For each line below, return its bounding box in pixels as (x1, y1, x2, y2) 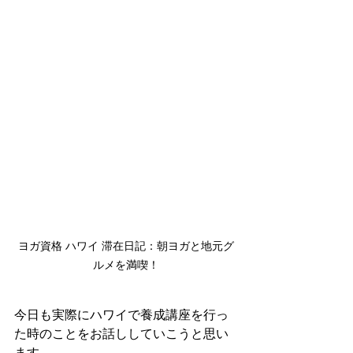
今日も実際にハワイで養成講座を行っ (14, 307, 229, 322)
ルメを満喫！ (93, 258, 159, 272)
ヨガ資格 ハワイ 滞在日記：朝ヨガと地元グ (18, 239, 234, 253)
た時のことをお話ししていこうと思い (14, 326, 229, 341)
